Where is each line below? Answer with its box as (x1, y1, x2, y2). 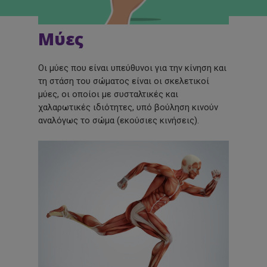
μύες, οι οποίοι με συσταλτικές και (38, 89, 179, 100)
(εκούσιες (117, 115, 158, 126)
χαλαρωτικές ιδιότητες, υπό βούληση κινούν (38, 102, 219, 113)
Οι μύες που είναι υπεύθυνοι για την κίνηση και (38, 63, 227, 74)
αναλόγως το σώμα (38, 115, 115, 126)
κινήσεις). (157, 115, 200, 126)
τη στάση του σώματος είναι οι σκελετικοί (38, 76, 210, 87)
